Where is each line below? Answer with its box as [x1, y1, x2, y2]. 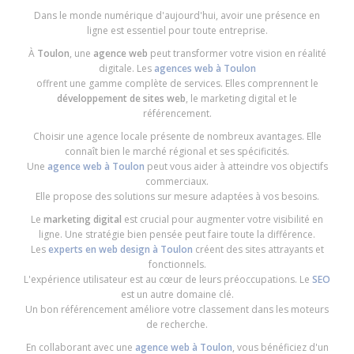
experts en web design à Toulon [47, 243, 193, 256]
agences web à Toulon [153, 62, 256, 75]
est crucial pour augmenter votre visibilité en [122, 213, 323, 226]
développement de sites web [57, 92, 186, 105]
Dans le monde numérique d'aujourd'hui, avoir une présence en [34, 9, 320, 22]
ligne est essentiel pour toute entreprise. [86, 24, 268, 37]
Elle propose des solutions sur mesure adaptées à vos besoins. [35, 190, 319, 203]
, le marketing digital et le [186, 92, 297, 105]
